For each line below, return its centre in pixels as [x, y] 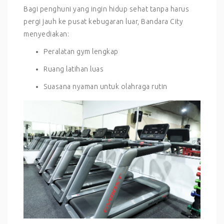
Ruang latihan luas [73, 69]
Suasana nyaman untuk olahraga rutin [105, 86]
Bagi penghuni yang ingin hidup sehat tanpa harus [106, 9]
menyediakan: [46, 34]
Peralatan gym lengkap [81, 51]
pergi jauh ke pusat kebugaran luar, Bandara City [103, 21]
